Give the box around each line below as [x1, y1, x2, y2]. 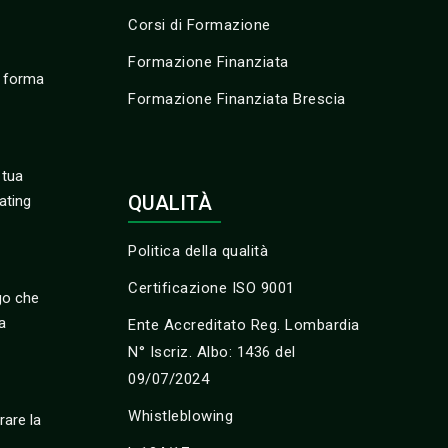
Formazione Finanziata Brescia [128, 90, 346, 108]
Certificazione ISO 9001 [128, 279, 295, 297]
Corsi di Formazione [128, 16, 271, 34]
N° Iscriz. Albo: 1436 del [128, 343, 296, 361]
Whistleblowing [128, 407, 233, 425]
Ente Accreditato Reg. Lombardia [128, 316, 360, 334]
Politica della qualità [128, 242, 268, 260]
